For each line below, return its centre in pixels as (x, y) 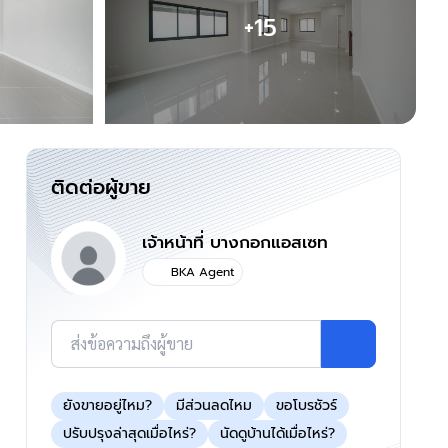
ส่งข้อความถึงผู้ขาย (132, 344)
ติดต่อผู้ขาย (101, 187)
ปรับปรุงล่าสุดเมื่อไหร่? (129, 434)
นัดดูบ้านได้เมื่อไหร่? (277, 434)
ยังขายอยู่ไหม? (107, 406)
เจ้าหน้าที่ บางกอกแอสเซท (235, 241)
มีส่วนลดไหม (214, 406)
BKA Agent (202, 272)
